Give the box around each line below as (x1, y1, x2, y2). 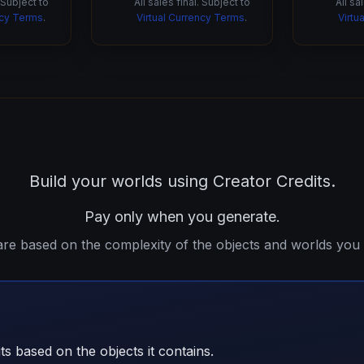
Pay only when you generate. (84, 208, 280, 225)
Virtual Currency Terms (136, 11, 245, 24)
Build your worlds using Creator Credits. (28, 171, 336, 191)
